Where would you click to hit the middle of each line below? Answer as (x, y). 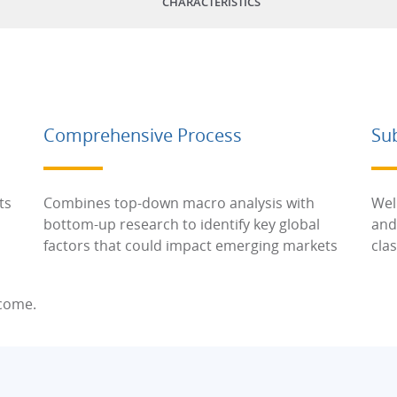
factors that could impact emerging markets (191, 245)
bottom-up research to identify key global (182, 224)
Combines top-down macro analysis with (179, 203)
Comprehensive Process (143, 135)
